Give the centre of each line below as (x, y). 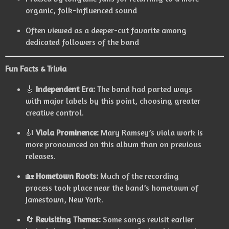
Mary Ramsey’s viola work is (151, 132)
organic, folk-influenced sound (81, 10)
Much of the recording (138, 176)
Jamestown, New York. (64, 199)
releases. (40, 156)
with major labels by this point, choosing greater (113, 101)
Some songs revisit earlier (147, 219)
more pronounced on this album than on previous (113, 144)
